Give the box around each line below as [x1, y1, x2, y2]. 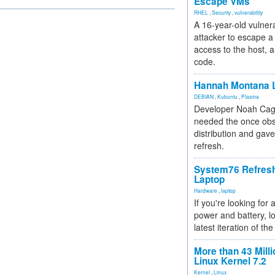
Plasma [241, 93, 259, 100]
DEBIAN [194, 93, 214, 100]
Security [212, 9, 231, 16]
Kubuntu [217, 93, 238, 100]
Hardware [194, 187, 217, 194]
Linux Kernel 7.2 [194, 254, 266, 268]
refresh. [194, 139, 224, 152]
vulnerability [234, 9, 263, 16]
